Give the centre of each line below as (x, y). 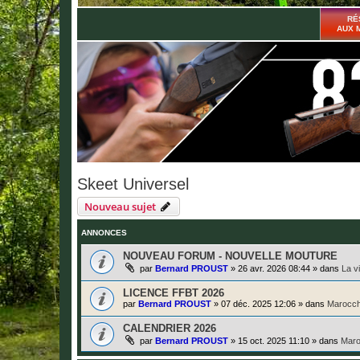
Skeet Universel (133, 184)
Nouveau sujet (120, 206)
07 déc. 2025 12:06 (258, 304)
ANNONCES (104, 232)
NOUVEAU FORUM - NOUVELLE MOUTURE (230, 256)
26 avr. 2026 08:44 (274, 268)
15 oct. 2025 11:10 (274, 341)
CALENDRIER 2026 (170, 329)
